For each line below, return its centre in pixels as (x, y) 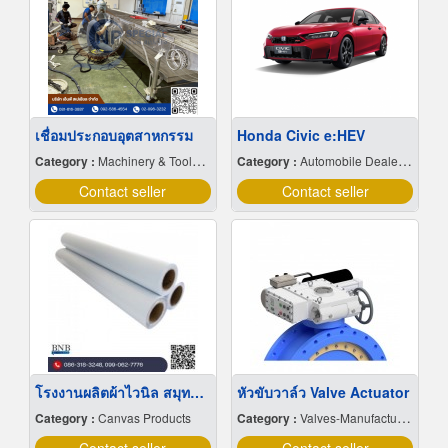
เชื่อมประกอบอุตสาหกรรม (113, 135)
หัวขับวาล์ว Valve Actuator (323, 392)
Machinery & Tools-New (144, 161)
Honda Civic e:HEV (301, 135)
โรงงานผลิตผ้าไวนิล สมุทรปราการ (196, 392)
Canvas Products (144, 418)
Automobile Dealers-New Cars (349, 161)
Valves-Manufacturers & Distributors (348, 418)
